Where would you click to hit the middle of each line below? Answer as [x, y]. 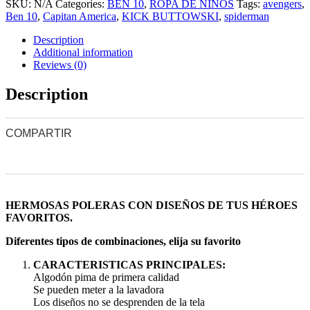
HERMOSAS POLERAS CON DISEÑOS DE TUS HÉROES [152, 205]
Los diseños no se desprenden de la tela [119, 302]
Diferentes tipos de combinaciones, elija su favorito [123, 241]
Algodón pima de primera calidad [106, 277]
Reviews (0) [60, 64]
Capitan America [80, 16]
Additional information [83, 52]
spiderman [247, 16]
